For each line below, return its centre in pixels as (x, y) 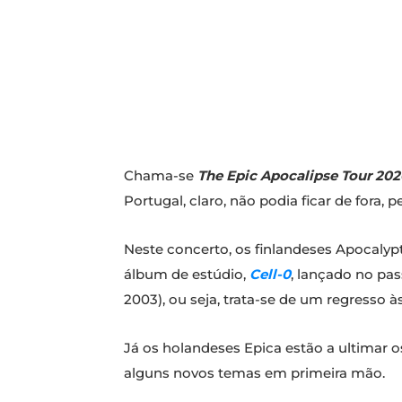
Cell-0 (270, 275)
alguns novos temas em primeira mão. (254, 373)
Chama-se (161, 176)
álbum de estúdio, (187, 275)
